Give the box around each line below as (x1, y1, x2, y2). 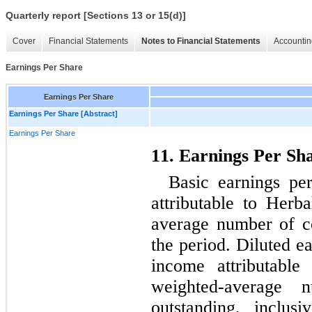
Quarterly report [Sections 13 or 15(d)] (6, 10, 186, 22)
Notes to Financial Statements (141, 36, 260, 47)
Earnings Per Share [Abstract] (9, 109, 118, 118)
